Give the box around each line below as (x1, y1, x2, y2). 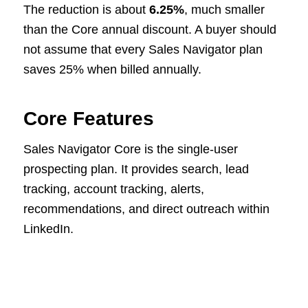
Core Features (23, 107, 154, 129)
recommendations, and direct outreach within (23, 202, 269, 217)
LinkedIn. (23, 222, 74, 236)
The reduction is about (23, 2, 149, 16)
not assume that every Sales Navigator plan (23, 42, 263, 56)
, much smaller (184, 2, 265, 16)
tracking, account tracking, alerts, (23, 182, 204, 197)
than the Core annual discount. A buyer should (23, 22, 276, 36)
